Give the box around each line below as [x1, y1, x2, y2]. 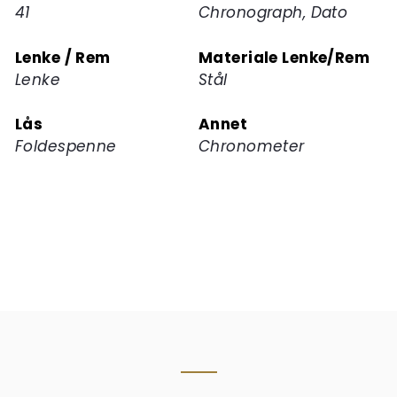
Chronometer [198, 136, 305, 158]
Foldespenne [15, 136, 117, 158]
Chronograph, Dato [198, 2, 348, 24]
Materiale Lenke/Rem [198, 46, 370, 68]
